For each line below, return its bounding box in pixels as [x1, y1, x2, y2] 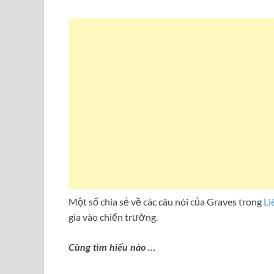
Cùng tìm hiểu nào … [68, 243, 155, 253]
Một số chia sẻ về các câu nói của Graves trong [68, 196, 264, 208]
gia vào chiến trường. [68, 211, 158, 223]
